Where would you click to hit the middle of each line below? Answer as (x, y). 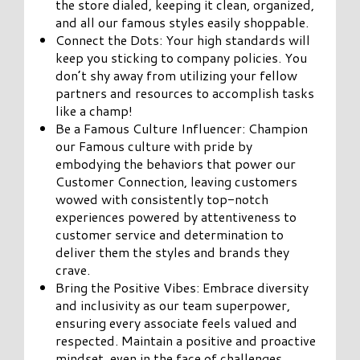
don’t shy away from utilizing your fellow (177, 75)
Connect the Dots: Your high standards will (183, 39)
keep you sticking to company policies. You (182, 57)
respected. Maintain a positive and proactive (186, 340)
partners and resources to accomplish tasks (185, 92)
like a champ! (94, 110)
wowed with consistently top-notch (162, 198)
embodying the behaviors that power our (176, 163)
